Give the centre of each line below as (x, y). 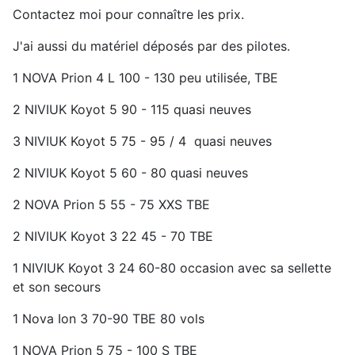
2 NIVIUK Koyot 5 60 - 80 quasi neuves (130, 173)
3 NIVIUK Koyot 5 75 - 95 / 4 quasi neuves (142, 141)
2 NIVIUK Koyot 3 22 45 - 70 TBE (113, 236)
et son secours (57, 287)
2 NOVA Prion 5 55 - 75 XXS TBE (111, 204)
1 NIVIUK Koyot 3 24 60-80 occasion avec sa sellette (172, 268)
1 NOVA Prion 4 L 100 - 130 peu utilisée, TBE (145, 78)
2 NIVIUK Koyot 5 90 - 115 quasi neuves (132, 109)
